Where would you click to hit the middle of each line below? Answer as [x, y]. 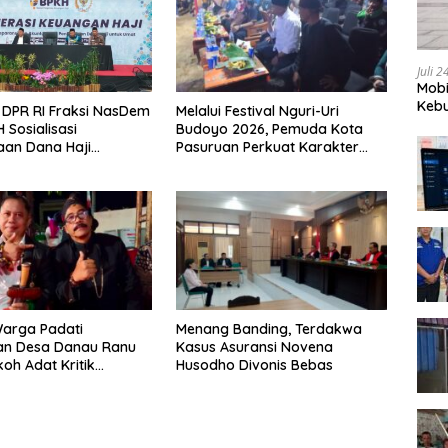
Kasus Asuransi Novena [254, 346]
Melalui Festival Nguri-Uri [257, 110]
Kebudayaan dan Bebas [256, 164]
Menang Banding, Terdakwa [268, 328]
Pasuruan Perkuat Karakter [267, 146]
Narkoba [205, 182]
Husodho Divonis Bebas [254, 364]
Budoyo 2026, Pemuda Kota [269, 128]
